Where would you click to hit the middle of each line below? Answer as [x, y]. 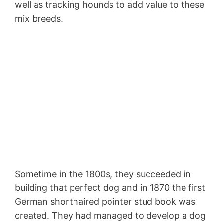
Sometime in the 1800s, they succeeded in [103, 174]
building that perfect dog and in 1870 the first [110, 187]
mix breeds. [39, 18]
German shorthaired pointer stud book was [105, 201]
